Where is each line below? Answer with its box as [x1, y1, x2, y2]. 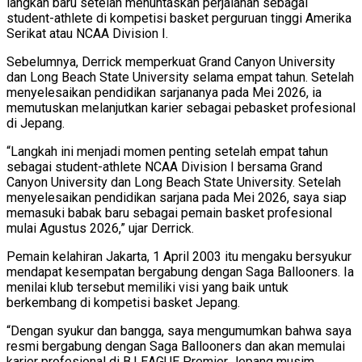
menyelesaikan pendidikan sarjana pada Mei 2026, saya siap [6, 189, 347, 205]
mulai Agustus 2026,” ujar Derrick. [6, 220, 194, 236]
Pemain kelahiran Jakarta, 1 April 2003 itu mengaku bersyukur [6, 248, 351, 264]
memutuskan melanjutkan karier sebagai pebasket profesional [6, 99, 356, 116]
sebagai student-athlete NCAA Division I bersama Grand [6, 158, 322, 175]
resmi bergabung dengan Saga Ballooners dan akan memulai [6, 338, 345, 354]
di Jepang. [6, 115, 65, 131]
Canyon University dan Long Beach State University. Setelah [6, 174, 341, 190]
